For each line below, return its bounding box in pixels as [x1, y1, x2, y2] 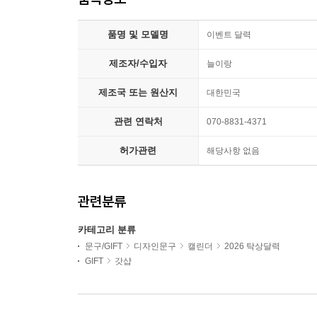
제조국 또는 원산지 [98, 87, 178, 98]
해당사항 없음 [207, 146, 260, 156]
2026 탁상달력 [224, 241, 280, 251]
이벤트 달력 [207, 30, 251, 40]
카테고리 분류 [78, 224, 136, 235]
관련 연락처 [113, 116, 163, 127]
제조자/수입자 [109, 58, 167, 69]
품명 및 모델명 [108, 29, 168, 40]
